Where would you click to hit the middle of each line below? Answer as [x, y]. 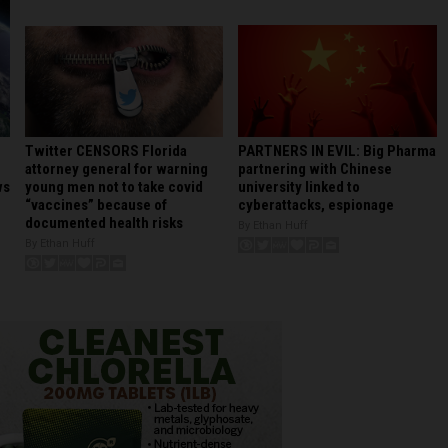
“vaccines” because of [96, 205]
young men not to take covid [114, 187]
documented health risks [104, 223]
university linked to [299, 186]
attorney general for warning [116, 169]
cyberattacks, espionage [316, 204]
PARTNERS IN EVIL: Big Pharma [337, 150]
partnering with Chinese [315, 168]
